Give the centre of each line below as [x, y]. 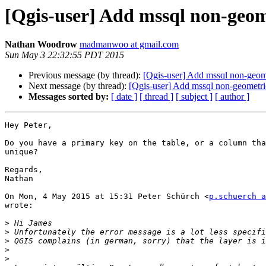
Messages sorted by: [69, 97]
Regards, [24, 170]
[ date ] [124, 97]
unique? [21, 152]
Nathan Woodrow [41, 45]
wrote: [19, 205]
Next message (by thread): [79, 86]
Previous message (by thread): [86, 75]
